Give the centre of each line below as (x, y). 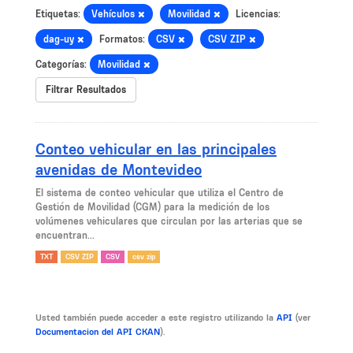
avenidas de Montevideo (119, 169)
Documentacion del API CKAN (98, 332)
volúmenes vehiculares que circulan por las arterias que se (169, 221)
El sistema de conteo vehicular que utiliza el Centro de (160, 193)
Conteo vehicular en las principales (156, 149)
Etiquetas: (58, 14)
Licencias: (258, 14)
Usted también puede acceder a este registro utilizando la (156, 318)
